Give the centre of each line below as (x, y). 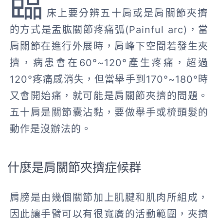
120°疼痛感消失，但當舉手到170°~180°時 (109, 80)
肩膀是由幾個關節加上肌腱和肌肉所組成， (109, 197)
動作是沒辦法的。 (50, 129)
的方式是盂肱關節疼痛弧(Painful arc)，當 (109, 30)
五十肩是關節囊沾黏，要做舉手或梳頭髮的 (109, 113)
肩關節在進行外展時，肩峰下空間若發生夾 (109, 46)
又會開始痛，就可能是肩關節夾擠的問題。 (109, 96)
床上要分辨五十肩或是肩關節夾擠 (127, 13)
